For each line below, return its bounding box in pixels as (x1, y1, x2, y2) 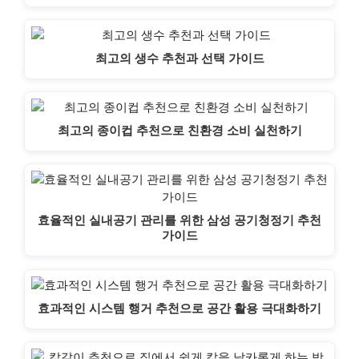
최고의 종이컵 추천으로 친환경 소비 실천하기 (57, 123, 302, 138)
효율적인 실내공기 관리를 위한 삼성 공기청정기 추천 (38, 213, 321, 228)
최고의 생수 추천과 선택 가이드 (95, 50, 264, 65)
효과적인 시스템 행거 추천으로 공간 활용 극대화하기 (38, 301, 321, 315)
